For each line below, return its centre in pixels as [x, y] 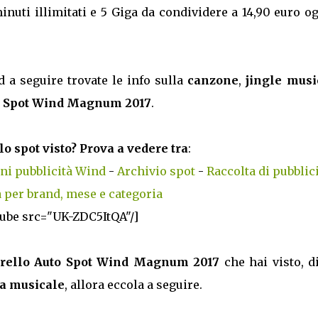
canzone [213, 80]
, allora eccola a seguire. [133, 285]
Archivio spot [156, 171]
